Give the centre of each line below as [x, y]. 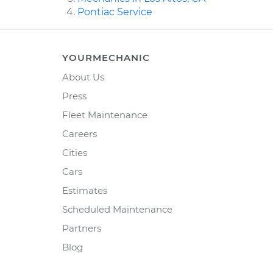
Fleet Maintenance [105, 115]
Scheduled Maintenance [117, 210]
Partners [82, 229]
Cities [75, 153]
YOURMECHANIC [106, 58]
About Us [83, 77]
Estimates [85, 191]
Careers [80, 134]
